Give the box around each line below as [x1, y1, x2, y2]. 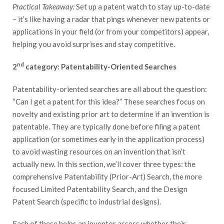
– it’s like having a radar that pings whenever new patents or [12, 14, 210, 24]
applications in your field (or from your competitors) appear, [12, 27, 209, 36]
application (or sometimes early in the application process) [12, 134, 204, 143]
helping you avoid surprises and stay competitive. [12, 39, 175, 49]
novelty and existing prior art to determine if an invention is [12, 109, 209, 118]
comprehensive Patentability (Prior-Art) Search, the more [12, 171, 202, 181]
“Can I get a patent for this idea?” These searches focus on [12, 96, 205, 106]
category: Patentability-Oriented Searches [24, 61, 176, 71]
